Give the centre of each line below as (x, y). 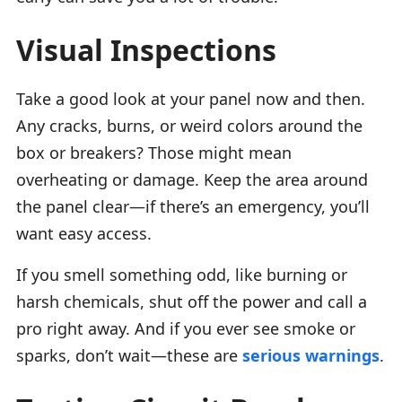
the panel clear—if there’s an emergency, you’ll (193, 206)
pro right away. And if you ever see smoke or (186, 328)
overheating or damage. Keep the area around (192, 179)
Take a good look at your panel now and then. (191, 98)
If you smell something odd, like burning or (182, 274)
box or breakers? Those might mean (154, 152)
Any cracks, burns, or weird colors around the (189, 125)
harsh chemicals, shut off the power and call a (192, 301)
